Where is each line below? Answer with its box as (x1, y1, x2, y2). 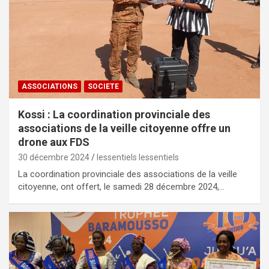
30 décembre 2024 (18, 152, 89, 162)
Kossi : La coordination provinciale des (18, 107, 210, 121)
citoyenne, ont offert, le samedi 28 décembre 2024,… (18, 181, 225, 192)
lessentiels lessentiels (97, 152, 179, 162)
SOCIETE (88, 82, 119, 91)
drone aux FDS (18, 135, 89, 148)
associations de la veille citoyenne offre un (18, 121, 231, 134)
